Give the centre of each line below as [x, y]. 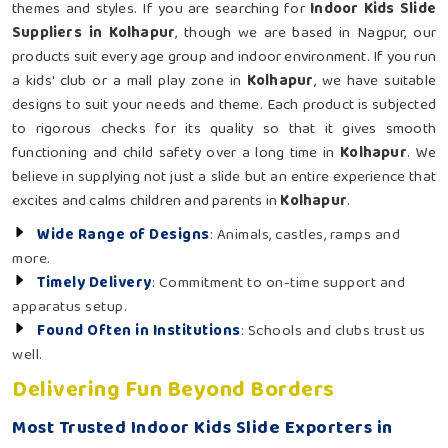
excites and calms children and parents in [146, 200]
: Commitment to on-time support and [278, 282]
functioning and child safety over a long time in [176, 152]
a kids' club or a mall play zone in [129, 80]
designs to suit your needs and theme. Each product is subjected [224, 104]
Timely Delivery [94, 282]
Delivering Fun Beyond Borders [173, 389]
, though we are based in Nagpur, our [306, 32]
